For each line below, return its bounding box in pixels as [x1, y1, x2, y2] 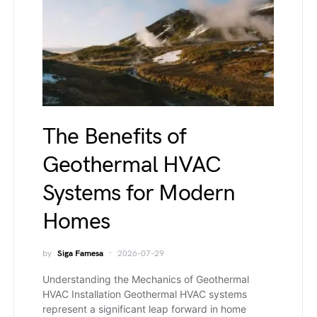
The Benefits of [42, 123, 186, 151]
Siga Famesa [57, 248, 103, 259]
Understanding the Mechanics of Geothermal [42, 273, 249, 285]
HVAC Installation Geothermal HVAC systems [42, 288, 247, 300]
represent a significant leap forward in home [42, 303, 246, 315]
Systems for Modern [42, 180, 236, 207]
